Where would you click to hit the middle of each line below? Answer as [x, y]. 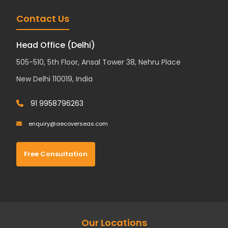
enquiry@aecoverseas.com [68, 124]
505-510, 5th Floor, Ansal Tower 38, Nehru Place [99, 62]
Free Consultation [56, 154]
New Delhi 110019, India [55, 79]
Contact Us [43, 19]
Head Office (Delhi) [56, 45]
